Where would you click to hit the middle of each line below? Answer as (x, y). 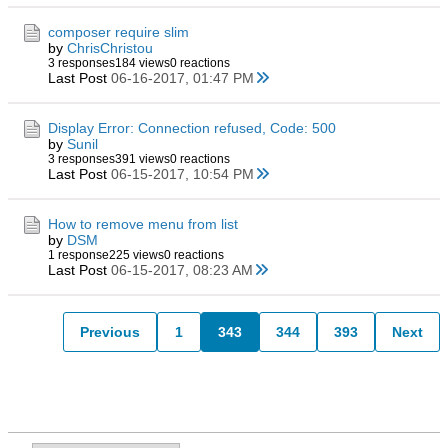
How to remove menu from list (143, 224)
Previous (110, 331)
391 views (142, 159)
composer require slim (118, 32)
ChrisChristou (110, 48)
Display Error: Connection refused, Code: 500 (192, 128)
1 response (78, 255)
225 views (136, 255)
